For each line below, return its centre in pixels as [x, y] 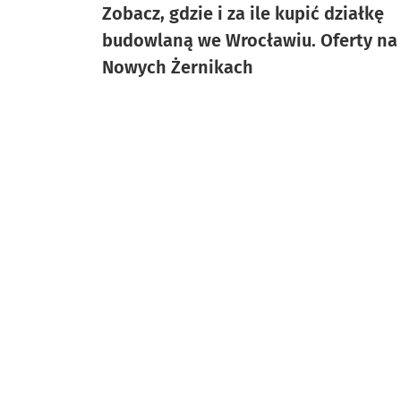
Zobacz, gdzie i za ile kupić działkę [243, 13]
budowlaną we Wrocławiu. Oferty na [250, 40]
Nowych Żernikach [178, 67]
